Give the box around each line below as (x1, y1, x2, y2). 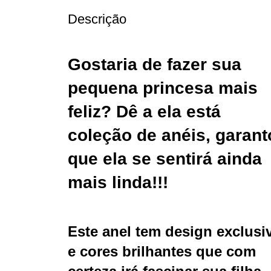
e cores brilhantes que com (68, 243, 256, 260)
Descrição (68, 11, 126, 27)
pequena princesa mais (68, 78, 258, 97)
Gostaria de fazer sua (68, 54, 241, 74)
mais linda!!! (68, 172, 168, 192)
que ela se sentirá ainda (68, 149, 262, 168)
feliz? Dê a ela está (68, 102, 221, 121)
